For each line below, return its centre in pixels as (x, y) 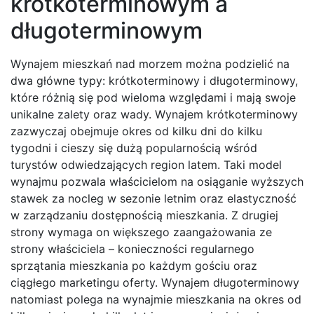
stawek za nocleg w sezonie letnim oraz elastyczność (153, 199)
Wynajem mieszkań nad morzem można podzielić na (150, 64)
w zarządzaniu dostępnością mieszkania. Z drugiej (144, 216)
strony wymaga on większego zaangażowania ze (141, 232)
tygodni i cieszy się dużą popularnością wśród (134, 148)
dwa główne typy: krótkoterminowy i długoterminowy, (154, 81)
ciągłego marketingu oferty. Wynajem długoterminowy (155, 283)
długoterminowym (107, 31)
